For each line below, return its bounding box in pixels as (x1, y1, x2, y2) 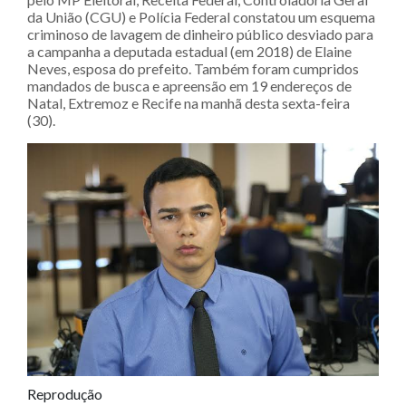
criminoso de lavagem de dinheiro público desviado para (27, 25, 373, 43)
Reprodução (27, 385, 102, 403)
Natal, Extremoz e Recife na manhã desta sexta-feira (27, 94, 350, 111)
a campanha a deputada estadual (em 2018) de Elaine (27, 43, 352, 60)
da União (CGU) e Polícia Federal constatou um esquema (27, 8, 375, 25)
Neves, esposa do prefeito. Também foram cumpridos (27, 60, 359, 77)
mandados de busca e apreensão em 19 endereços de (27, 77, 352, 94)
